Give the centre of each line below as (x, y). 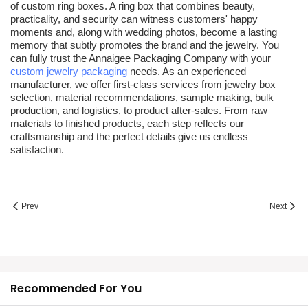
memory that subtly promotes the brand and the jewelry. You (145, 45)
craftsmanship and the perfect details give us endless (129, 137)
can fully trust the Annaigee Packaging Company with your (141, 58)
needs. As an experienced (187, 71)
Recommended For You (76, 289)
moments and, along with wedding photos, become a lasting (144, 32)
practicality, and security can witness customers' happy (134, 19)
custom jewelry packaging (69, 71)
